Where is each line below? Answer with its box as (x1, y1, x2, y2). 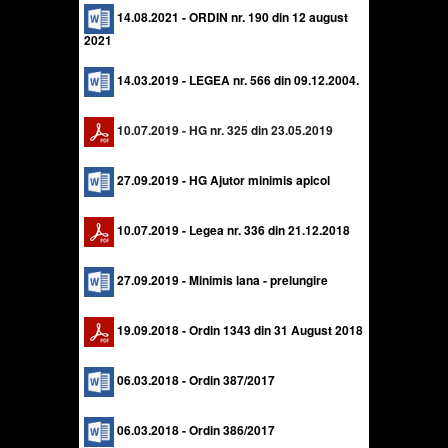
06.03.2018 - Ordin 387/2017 (117, 371, 275, 390)
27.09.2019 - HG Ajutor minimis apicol (114, 171, 330, 190)
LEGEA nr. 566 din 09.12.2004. (189, 71, 359, 90)
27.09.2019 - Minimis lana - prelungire (114, 271, 328, 290)
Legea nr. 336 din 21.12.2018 (189, 221, 350, 240)
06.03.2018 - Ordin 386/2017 (117, 421, 275, 440)
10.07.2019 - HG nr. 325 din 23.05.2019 (114, 121, 333, 140)
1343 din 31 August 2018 (223, 321, 363, 340)
